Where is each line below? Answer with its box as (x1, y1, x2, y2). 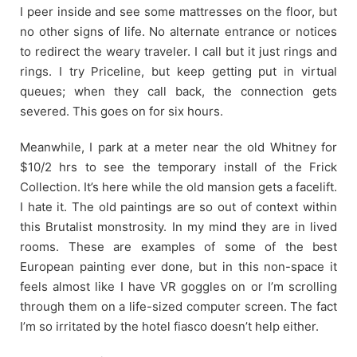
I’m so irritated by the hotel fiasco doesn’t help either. (20, 318, 319, 334)
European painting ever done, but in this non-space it (20, 258, 337, 274)
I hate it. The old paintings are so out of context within (20, 198, 337, 214)
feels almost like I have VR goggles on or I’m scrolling (20, 278, 337, 294)
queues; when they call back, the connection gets (20, 83, 337, 99)
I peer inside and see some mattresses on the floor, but (20, 3, 337, 19)
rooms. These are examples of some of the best (20, 238, 337, 254)
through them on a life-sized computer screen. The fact (20, 298, 337, 314)
